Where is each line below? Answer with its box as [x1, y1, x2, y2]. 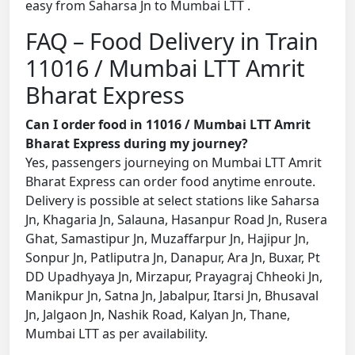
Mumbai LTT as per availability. [25, 325, 208, 343]
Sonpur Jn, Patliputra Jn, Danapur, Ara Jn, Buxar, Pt [25, 249, 320, 267]
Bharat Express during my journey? [25, 135, 248, 153]
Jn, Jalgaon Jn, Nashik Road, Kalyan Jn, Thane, [25, 306, 290, 324]
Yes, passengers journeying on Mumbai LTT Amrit [25, 154, 322, 172]
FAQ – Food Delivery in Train [25, 25, 319, 57]
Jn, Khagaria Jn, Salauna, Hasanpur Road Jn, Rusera [25, 211, 327, 229]
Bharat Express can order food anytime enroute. [25, 173, 315, 191]
